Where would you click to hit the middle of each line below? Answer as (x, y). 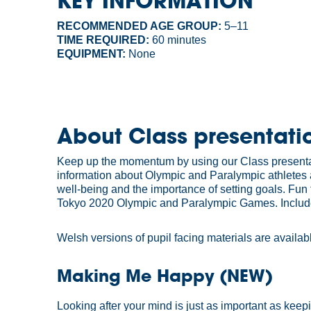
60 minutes (178, 40)
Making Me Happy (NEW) (165, 276)
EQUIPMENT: (92, 54)
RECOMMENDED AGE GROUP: (140, 26)
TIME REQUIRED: (103, 40)
